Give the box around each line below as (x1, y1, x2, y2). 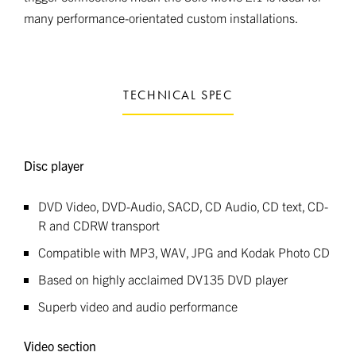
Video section (24, 338, 96, 354)
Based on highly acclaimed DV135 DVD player (38, 271, 288, 287)
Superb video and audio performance (38, 298, 238, 314)
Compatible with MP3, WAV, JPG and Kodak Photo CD (38, 244, 330, 260)
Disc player (24, 157, 84, 173)
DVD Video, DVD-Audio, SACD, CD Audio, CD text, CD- (38, 198, 328, 214)
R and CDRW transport (38, 217, 160, 233)
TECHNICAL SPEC (123, 87, 233, 103)
